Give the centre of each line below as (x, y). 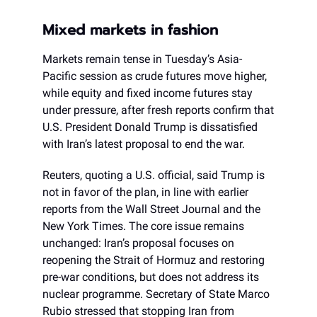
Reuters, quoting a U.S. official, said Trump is (154, 175)
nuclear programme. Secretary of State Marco (156, 294)
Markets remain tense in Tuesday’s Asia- (142, 59)
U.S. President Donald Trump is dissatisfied (150, 127)
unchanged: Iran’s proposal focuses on (138, 243)
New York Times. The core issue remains (143, 226)
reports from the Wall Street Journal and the (151, 209)
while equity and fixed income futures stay (148, 93)
